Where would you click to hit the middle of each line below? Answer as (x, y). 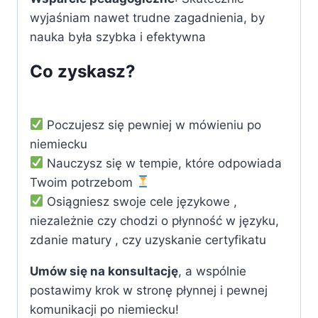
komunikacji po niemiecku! (104, 309)
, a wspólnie (212, 271)
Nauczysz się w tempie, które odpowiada (163, 163)
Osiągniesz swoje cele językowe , (141, 201)
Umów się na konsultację (104, 271)
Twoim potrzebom (83, 182)
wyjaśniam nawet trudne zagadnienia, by (147, 17)
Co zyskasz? (83, 71)
